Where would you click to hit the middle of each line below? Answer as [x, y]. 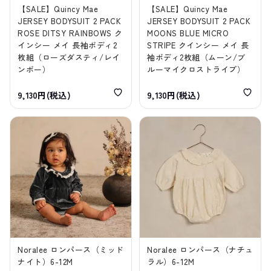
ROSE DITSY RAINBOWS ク [70, 33]
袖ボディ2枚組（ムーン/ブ [196, 57]
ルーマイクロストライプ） [196, 70]
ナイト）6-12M [45, 262]
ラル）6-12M [171, 262]
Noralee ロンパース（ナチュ [200, 250]
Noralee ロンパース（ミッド [71, 250]
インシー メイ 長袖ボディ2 [67, 45]
